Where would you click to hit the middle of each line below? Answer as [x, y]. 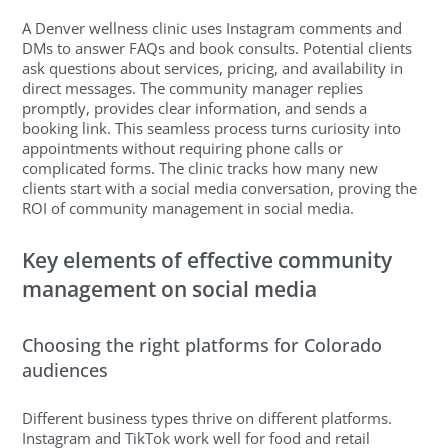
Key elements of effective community [207, 260]
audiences [65, 370]
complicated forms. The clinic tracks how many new [200, 167]
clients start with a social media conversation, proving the [220, 187]
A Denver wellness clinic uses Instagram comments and [212, 27]
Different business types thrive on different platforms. [207, 417]
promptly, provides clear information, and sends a [195, 107]
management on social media [170, 289]
